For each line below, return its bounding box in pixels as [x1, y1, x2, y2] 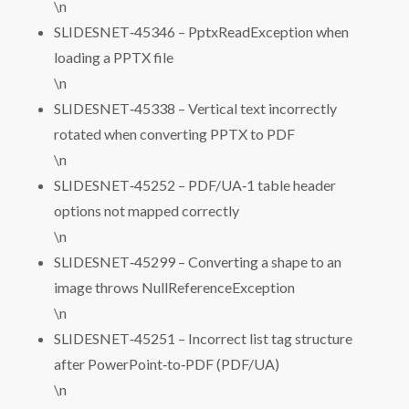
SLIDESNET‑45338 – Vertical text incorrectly [54, 100, 337, 117]
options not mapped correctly [54, 202, 239, 219]
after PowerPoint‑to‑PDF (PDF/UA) [54, 355, 279, 372]
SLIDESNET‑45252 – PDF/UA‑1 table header [54, 176, 336, 194]
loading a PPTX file [54, 48, 173, 66]
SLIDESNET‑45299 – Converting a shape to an [54, 253, 341, 270]
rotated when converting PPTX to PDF [54, 125, 295, 142]
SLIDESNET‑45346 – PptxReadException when [54, 23, 349, 40]
